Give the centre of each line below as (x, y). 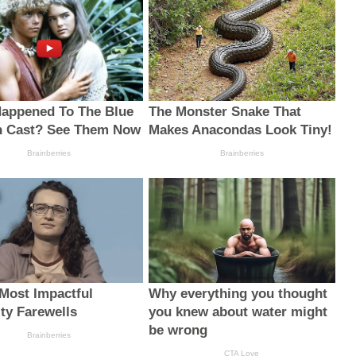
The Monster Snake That (224, 111)
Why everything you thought (238, 294)
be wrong (178, 331)
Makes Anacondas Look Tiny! (240, 130)
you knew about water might (238, 312)
